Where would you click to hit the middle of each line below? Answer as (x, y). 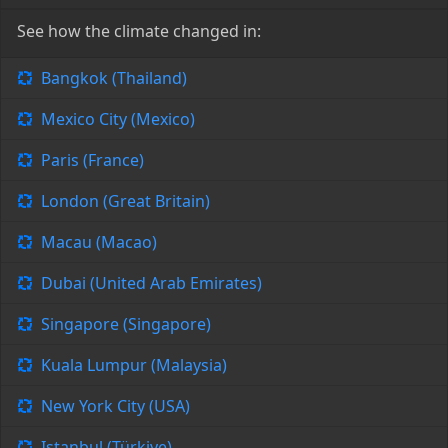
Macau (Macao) (99, 242)
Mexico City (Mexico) (118, 119)
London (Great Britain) (125, 201)
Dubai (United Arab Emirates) (151, 283)
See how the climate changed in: (139, 31)
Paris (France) (92, 160)
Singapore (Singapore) (126, 324)
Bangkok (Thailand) (114, 78)
